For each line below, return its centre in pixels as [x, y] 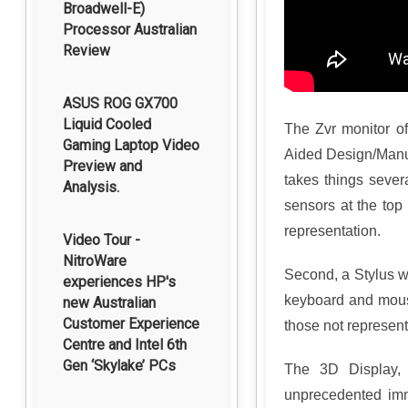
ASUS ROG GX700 [120, 103]
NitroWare [95, 261]
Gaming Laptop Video [131, 145]
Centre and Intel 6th [125, 345]
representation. [332, 231]
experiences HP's [119, 282]
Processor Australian [130, 30]
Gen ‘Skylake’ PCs [119, 366]
